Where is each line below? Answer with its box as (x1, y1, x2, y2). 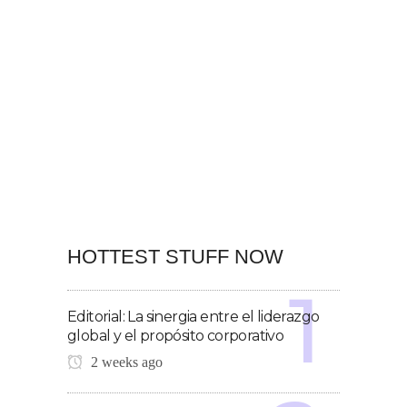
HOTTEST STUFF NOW (67, 244, 283, 268)
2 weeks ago (87, 353, 163, 370)
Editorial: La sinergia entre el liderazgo (67, 307, 320, 325)
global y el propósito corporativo (67, 326, 284, 344)
